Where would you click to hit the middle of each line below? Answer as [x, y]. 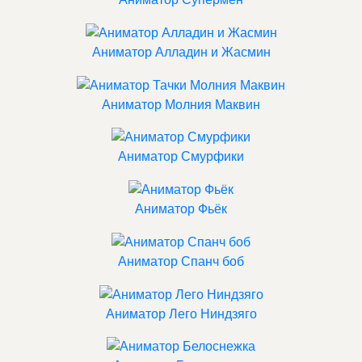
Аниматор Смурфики [181, 157]
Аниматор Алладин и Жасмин [181, 52]
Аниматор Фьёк [181, 209]
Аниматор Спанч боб [181, 261]
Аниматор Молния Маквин [181, 104]
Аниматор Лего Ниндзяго [181, 314]
